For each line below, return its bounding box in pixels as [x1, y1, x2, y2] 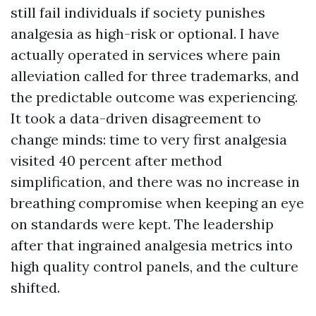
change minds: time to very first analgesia [11, 130, 287, 148]
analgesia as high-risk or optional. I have [11, 25, 279, 42]
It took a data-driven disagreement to [11, 109, 261, 127]
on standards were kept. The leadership [11, 215, 274, 233]
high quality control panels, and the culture [11, 257, 298, 275]
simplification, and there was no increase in [11, 173, 300, 190]
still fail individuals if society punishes [11, 4, 265, 21]
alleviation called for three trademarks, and [11, 67, 299, 85]
